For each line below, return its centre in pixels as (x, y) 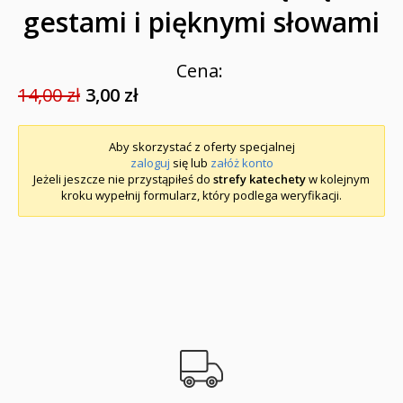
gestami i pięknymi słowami (201, 22)
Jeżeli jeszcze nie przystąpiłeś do (123, 179)
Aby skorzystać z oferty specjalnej (201, 146)
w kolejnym (338, 179)
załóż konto (242, 162)
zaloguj (150, 162)
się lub (190, 162)
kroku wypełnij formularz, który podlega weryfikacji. (201, 195)
